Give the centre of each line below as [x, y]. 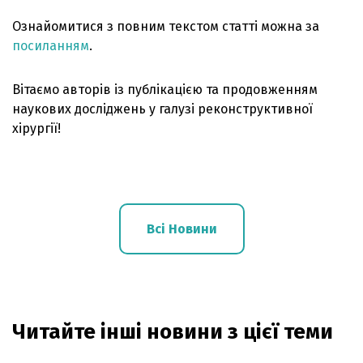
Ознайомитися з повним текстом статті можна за [166, 26]
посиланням [51, 45]
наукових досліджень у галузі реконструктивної [162, 109]
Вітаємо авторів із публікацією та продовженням [165, 89]
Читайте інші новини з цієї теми [173, 331]
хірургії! [36, 128]
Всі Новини [181, 228]
